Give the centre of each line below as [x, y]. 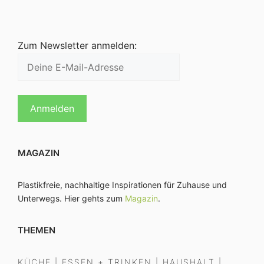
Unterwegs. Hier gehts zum [71, 199]
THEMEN [37, 230]
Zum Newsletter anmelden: [77, 46]
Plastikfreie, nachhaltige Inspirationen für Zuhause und [122, 185]
